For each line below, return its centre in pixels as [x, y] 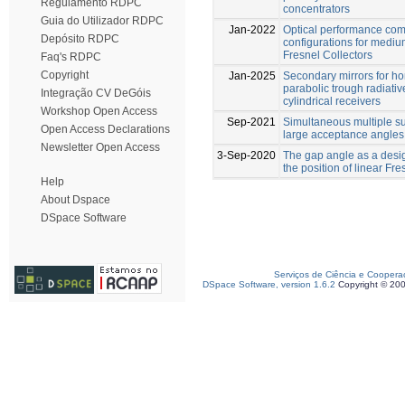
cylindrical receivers [332, 101]
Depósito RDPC [80, 39]
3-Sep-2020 [246, 155]
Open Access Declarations [105, 129]
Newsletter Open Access [100, 147]
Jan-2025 [252, 75]
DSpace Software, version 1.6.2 [269, 284]
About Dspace [75, 200]
